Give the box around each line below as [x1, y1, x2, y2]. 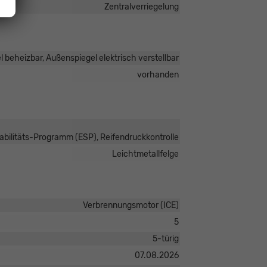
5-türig [152, 234, 179, 244]
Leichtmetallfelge [111, 149, 179, 160]
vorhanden [136, 70, 179, 80]
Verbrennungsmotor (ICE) [82, 200, 179, 211]
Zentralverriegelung [104, 2, 179, 13]
